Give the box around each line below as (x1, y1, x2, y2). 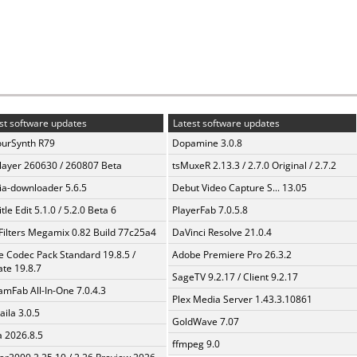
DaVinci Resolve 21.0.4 (172, 226, 272, 239)
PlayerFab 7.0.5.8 (172, 203, 248, 217)
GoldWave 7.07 (172, 315, 239, 328)
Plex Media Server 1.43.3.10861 (172, 292, 312, 306)
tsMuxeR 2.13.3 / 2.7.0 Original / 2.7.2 (172, 159, 336, 172)
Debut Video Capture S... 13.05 (172, 181, 307, 194)
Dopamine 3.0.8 (172, 136, 242, 150)
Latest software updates (171, 116, 280, 130)
